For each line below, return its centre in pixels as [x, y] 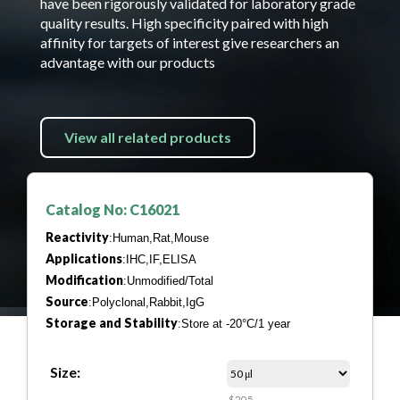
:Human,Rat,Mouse [159, 238]
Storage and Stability [112, 323]
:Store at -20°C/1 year [234, 324]
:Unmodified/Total [168, 281]
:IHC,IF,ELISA [159, 259]
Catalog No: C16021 [112, 209]
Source [67, 301]
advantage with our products [128, 62]
